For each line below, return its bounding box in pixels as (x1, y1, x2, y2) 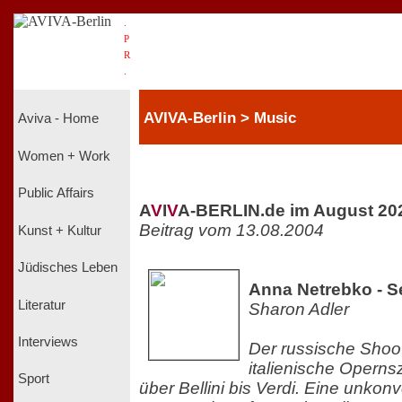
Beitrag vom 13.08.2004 (139, 220, 324, 240)
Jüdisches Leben (18, 260, 118, 275)
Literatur (18, 297, 66, 312)
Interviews (18, 334, 78, 349)
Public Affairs (18, 186, 94, 201)
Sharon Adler (249, 299, 349, 319)
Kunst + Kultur (18, 223, 101, 238)
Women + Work (18, 148, 110, 163)
